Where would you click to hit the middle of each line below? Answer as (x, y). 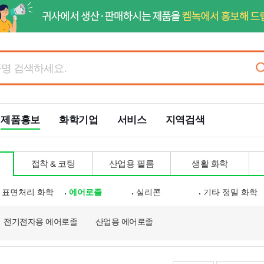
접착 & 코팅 (53, 164)
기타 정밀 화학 (230, 192)
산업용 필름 (131, 164)
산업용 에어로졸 (124, 222)
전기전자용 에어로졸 (41, 222)
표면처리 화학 (28, 192)
